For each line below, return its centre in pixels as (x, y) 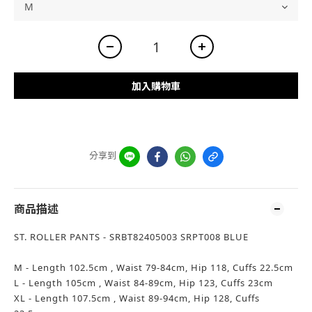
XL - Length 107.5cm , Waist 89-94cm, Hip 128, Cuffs (137, 298)
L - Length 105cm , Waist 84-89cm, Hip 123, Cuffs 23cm (145, 283)
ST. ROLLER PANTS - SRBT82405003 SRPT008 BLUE (131, 237)
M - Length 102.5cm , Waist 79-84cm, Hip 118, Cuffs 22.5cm (155, 267)
